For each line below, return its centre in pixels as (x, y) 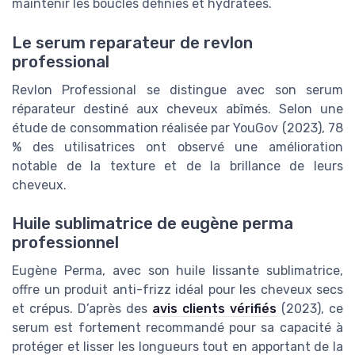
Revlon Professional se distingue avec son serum (177, 90)
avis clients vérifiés (214, 308)
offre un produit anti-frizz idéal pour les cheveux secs (177, 289)
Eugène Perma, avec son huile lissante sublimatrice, (177, 270)
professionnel (65, 242)
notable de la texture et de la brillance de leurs (177, 166)
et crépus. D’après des (82, 308)
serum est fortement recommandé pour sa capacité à (177, 327)
